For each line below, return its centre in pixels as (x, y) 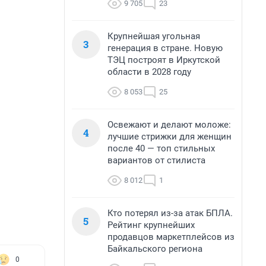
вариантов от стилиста (156, 160)
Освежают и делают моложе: (169, 125)
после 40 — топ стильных (161, 148)
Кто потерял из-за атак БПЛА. (170, 213)
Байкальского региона (155, 249)
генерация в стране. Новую (165, 48)
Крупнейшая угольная (154, 36)
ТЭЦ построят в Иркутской (164, 60)
